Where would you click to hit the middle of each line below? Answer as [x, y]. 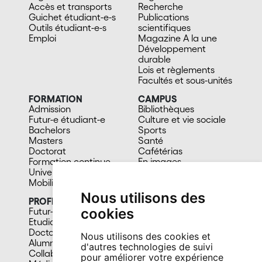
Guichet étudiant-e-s [72, 17]
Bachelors [49, 130]
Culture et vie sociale [182, 119]
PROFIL [44, 201]
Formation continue [69, 161]
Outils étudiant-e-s [67, 27]
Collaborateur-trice [68, 253]
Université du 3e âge [72, 172]
